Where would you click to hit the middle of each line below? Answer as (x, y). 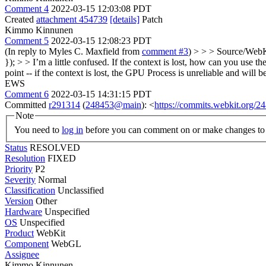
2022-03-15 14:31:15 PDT (101, 94)
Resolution (25, 158)
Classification (30, 190)
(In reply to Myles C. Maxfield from (73, 51)
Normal (52, 179)
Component (27, 243)
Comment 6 (27, 94)
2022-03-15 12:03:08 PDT (101, 9)
